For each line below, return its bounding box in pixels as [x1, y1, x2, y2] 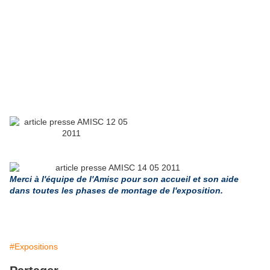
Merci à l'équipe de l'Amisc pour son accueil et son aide [10, 174, 239, 184]
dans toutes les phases [10, 186, 106, 196]
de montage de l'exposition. [108, 186, 223, 196]
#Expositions [10, 242, 58, 252]
